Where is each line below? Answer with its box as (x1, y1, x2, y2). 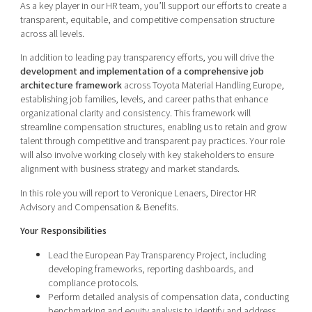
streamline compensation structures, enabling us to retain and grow (19, 120, 287, 135)
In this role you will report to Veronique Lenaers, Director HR (19, 185, 256, 201)
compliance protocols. (47, 275, 139, 290)
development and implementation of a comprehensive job (19, 64, 264, 79)
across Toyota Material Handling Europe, (121, 78, 284, 93)
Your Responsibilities (19, 224, 107, 239)
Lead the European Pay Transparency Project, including (47, 247, 266, 263)
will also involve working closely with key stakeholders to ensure (19, 148, 274, 163)
